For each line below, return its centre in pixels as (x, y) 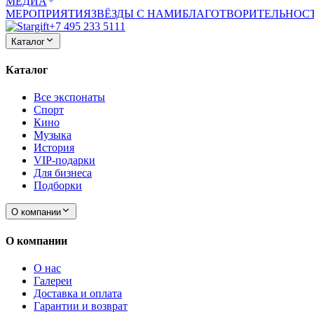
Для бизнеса (63, 173)
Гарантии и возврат (81, 306)
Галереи (53, 280)
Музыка (53, 135)
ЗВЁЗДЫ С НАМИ (137, 13)
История (54, 148)
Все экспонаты (69, 97)
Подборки (58, 186)
